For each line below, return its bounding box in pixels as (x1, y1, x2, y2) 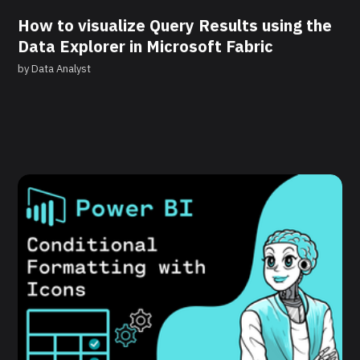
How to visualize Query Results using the (18, 14, 333, 37)
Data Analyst (31, 62, 92, 76)
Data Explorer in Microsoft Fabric (18, 35, 274, 58)
